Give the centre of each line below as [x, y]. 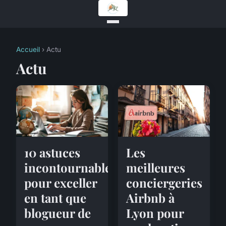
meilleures [156, 167]
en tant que [55, 197]
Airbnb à [150, 197]
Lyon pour [155, 213]
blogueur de [58, 213]
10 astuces [52, 152]
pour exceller [61, 182]
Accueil [28, 49]
